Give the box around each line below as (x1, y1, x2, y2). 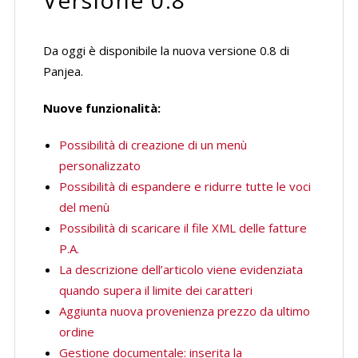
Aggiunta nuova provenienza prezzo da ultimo (58, 303, 310, 319)
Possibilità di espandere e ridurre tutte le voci (58, 178, 311, 194)
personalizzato (58, 157, 141, 173)
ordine (58, 324, 94, 340)
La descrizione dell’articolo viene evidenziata (58, 261, 303, 277)
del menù (58, 199, 109, 215)
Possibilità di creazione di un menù (58, 137, 247, 153)
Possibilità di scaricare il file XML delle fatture (58, 220, 307, 236)
